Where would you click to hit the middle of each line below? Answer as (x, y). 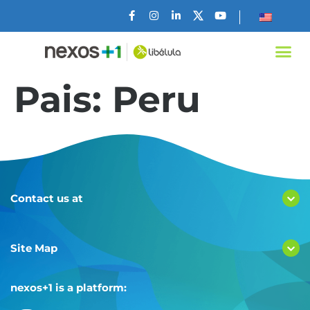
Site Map (34, 248)
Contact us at (47, 198)
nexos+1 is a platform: (69, 287)
